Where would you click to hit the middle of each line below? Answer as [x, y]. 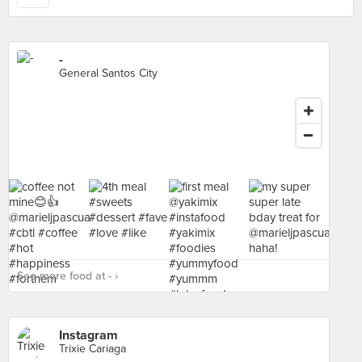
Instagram [88, 335]
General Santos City [108, 73]
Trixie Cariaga [93, 349]
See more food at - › [67, 276]
